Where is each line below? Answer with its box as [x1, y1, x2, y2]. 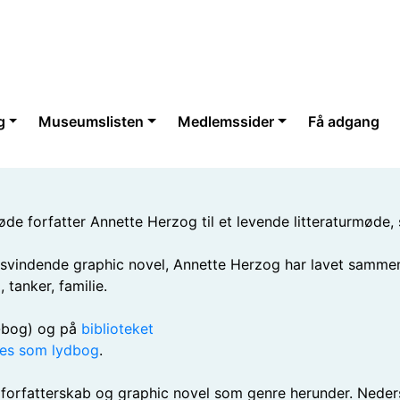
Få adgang [307, 112, 379, 130]
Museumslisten [38, 112, 145, 130]
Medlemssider [178, 112, 275, 130]
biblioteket [81, 320, 154, 337]
